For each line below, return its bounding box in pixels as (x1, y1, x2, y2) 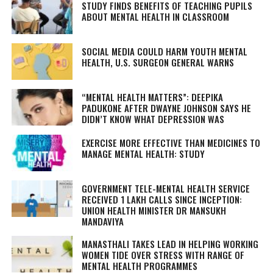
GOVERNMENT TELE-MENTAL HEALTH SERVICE (81, 182, 250, 195)
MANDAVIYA (81, 214, 124, 228)
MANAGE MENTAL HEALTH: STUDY (81, 147, 205, 160)
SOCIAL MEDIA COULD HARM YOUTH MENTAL (81, 44, 247, 58)
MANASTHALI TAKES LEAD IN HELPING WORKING (81, 237, 258, 250)
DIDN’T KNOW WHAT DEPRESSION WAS (81, 112, 224, 126)
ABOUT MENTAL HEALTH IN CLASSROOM (81, 10, 229, 23)
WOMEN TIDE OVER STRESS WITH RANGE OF (81, 248, 244, 261)
